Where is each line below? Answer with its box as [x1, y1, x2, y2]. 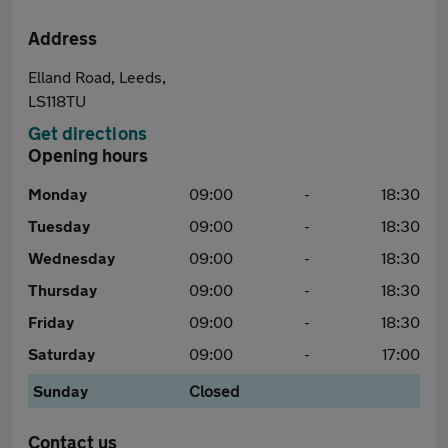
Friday [28, 312, 74, 331]
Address [28, 27, 97, 49]
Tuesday [28, 216, 90, 235]
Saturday [28, 344, 95, 363]
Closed [188, 381, 239, 400]
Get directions [28, 122, 147, 144]
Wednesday [28, 248, 115, 267]
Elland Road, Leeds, [28, 67, 166, 86]
